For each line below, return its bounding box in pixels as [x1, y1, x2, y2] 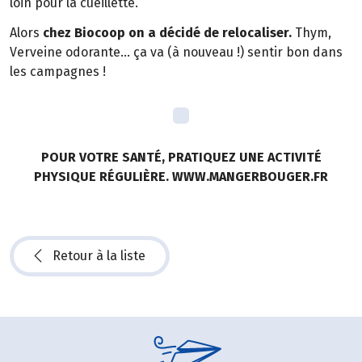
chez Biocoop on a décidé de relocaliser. [40, 25, 292, 41]
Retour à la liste [53, 247, 145, 263]
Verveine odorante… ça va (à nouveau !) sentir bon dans [10, 44, 343, 61]
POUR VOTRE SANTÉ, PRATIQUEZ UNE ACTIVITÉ [40, 149, 322, 165]
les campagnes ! [10, 64, 106, 80]
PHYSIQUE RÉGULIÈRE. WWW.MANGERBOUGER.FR [34, 168, 328, 184]
